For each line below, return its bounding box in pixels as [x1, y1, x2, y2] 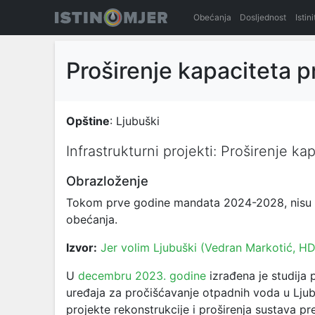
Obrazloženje [66, 173, 148, 188]
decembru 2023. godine [78, 269, 206, 283]
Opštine [66, 114, 110, 128]
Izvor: [66, 240, 97, 255]
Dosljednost [240, 12, 287, 22]
